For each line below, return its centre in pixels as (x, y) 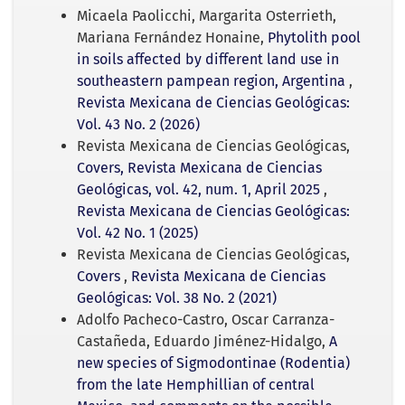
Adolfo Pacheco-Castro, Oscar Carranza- (206, 320)
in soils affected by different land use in (208, 60)
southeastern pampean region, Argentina (213, 81)
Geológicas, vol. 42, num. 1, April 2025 (200, 190)
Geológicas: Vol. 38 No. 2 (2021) (177, 298)
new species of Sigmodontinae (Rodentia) (213, 363)
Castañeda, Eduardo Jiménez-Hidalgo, (203, 342)
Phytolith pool (314, 38)
